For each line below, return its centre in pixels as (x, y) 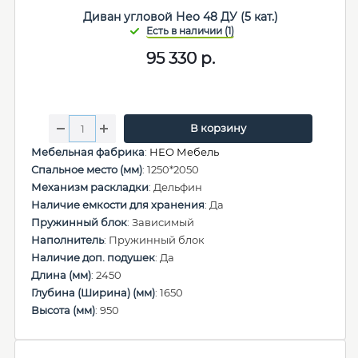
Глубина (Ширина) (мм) (93, 292)
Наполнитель (68, 240)
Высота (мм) (63, 310)
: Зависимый (161, 222)
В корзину (218, 128)
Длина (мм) (61, 275)
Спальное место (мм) (87, 169)
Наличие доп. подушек (93, 257)
